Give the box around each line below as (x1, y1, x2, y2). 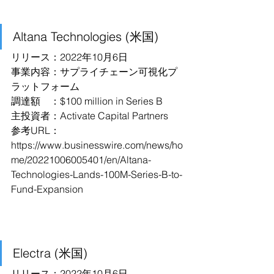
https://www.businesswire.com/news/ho (11, 139, 183, 151)
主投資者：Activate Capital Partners (11, 109, 168, 122)
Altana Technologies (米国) (13, 29, 158, 44)
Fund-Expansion (11, 183, 83, 195)
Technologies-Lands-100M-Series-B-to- (11, 168, 182, 180)
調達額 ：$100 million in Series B (11, 95, 163, 107)
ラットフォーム (11, 80, 80, 92)
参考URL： (11, 124, 60, 136)
